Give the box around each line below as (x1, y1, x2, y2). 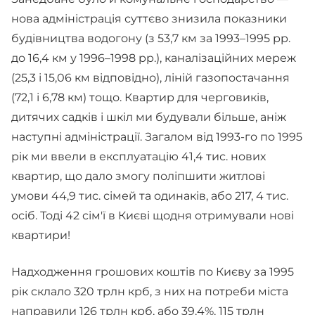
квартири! (11, 229, 73, 242)
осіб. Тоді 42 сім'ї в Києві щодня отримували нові (11, 209, 294, 222)
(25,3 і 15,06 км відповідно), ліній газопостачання (11, 71, 290, 84)
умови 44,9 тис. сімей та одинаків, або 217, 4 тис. (11, 189, 288, 202)
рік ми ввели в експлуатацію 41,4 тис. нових (11, 150, 266, 163)
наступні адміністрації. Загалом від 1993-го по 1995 (11, 130, 302, 143)
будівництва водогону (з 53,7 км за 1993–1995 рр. (11, 32, 290, 45)
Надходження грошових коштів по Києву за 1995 (11, 265, 294, 278)
